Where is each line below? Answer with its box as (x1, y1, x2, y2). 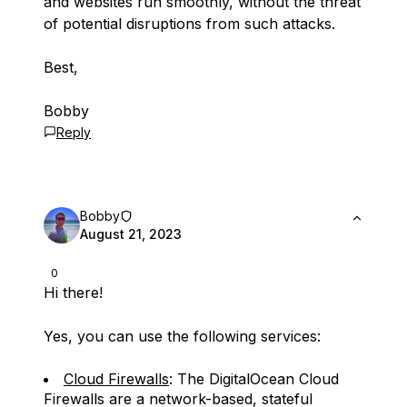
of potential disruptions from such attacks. (44, 15, 335, 33)
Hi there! (44, 283, 103, 302)
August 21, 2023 (80, 226, 182, 242)
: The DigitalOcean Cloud (169, 370, 339, 388)
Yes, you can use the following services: (44, 327, 321, 345)
